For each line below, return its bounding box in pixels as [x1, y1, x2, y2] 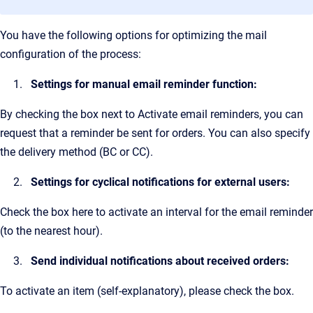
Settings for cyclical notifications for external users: [31, 175, 290, 189]
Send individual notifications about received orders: [31, 254, 289, 268]
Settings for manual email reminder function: [31, 78, 257, 91]
